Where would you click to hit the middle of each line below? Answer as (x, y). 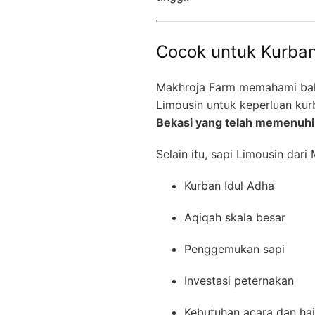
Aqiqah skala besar (235, 218)
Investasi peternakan (239, 281)
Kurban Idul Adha (229, 186)
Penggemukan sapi (234, 249)
